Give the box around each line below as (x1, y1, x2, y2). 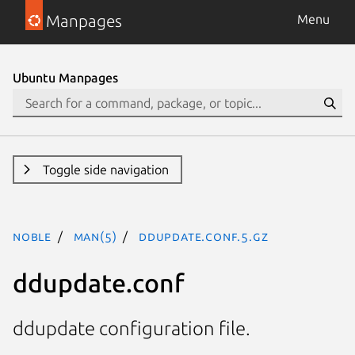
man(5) (73, 229, 117, 243)
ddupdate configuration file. (13, 318, 250, 340)
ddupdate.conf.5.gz (139, 229, 269, 243)
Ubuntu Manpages (13, 71, 118, 85)
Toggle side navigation (42, 162, 169, 177)
